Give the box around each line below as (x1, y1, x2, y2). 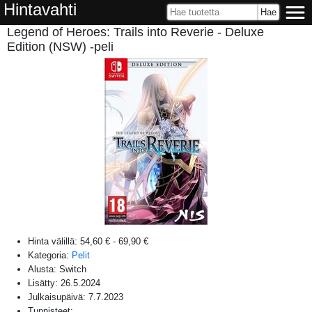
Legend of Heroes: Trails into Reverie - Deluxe (7, 25, 264, 39)
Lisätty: (28, 277, 61, 288)
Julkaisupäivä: (28, 291, 88, 302)
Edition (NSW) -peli (7, 40, 114, 54)
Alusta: (28, 263, 59, 274)
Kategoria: (28, 249, 72, 260)
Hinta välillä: (28, 235, 80, 247)
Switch (59, 263, 86, 274)
